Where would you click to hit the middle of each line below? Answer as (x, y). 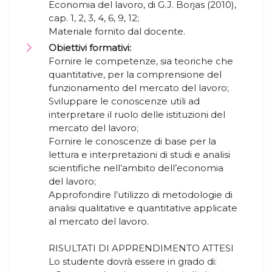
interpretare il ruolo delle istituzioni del (137, 115)
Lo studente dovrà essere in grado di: (133, 262)
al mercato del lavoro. (99, 222)
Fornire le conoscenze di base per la (132, 141)
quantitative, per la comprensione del (135, 75)
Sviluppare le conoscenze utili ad (124, 101)
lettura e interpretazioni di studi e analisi (139, 155)
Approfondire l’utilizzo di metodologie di (141, 195)
